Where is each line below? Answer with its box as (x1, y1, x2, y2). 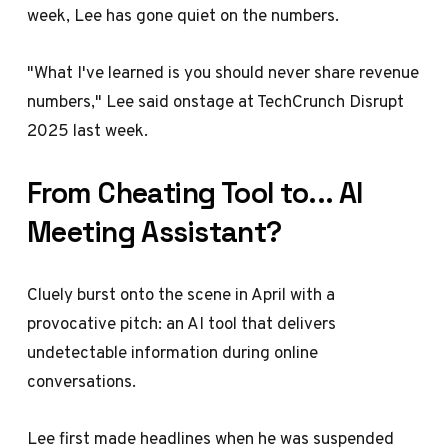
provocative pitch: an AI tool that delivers (27, 309, 337, 336)
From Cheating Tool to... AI (27, 174, 363, 211)
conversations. (27, 367, 137, 394)
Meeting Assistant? (27, 213, 282, 250)
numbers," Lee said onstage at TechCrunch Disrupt (27, 88, 405, 115)
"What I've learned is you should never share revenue (27, 59, 420, 86)
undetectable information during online (27, 338, 319, 365)
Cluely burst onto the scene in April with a (27, 280, 336, 307)
